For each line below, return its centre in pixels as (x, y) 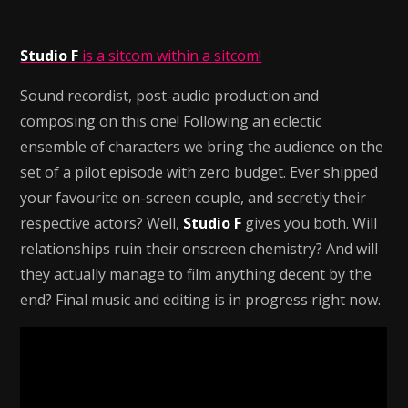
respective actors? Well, (102, 223)
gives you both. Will (310, 223)
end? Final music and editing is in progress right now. (201, 300)
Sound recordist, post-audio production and (170, 96)
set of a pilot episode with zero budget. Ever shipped (199, 172)
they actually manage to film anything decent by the (196, 274)
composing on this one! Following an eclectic (171, 121)
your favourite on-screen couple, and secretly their (194, 198)
